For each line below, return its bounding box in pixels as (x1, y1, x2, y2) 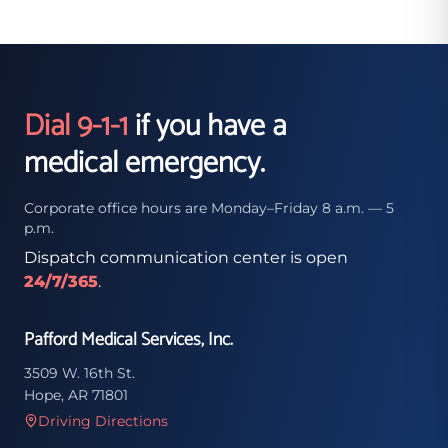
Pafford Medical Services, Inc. (24, 325, 233, 355)
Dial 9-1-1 (24, 102, 128, 151)
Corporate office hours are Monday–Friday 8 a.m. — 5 (24, 199, 394, 217)
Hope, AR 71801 (24, 386, 128, 404)
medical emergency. (24, 139, 265, 188)
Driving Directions (38, 412, 168, 430)
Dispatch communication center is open (24, 248, 348, 267)
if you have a (128, 102, 286, 151)
